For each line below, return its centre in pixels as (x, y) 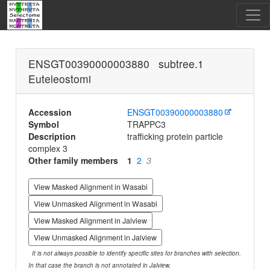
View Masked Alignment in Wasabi (91, 187)
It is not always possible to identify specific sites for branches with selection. (135, 253)
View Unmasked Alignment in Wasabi (96, 204)
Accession (50, 112)
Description (52, 136)
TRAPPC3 (146, 124)
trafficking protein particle (174, 136)
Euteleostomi (60, 79)
